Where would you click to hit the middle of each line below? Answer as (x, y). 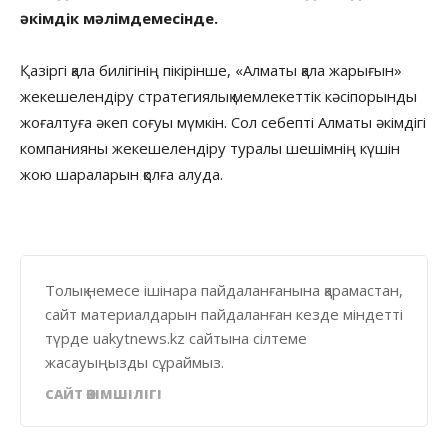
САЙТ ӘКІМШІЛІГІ (103, 393)
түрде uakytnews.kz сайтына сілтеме (176, 337)
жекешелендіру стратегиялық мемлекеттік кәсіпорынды (218, 95)
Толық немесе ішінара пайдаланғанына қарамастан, (224, 289)
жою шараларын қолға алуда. (121, 173)
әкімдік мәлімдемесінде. (119, 17)
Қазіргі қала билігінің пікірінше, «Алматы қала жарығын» (211, 69)
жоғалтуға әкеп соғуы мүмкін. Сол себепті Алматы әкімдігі (223, 121)
